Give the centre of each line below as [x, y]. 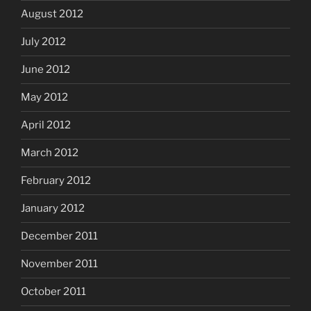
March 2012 [50, 153]
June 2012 [45, 70]
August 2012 [52, 14]
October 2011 [53, 292]
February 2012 [56, 181]
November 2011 [59, 264]
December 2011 [59, 236]
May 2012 [44, 98]
